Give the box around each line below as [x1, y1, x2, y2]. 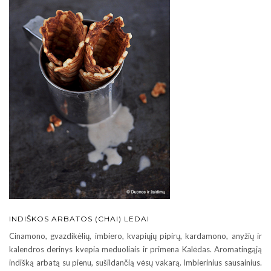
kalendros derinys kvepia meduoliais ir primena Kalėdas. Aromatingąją [9, 244, 262, 255]
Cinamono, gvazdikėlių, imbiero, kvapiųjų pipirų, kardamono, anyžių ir [9, 231, 262, 241]
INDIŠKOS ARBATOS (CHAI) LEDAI [9, 214, 149, 224]
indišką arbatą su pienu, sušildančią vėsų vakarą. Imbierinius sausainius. [9, 258, 262, 268]
